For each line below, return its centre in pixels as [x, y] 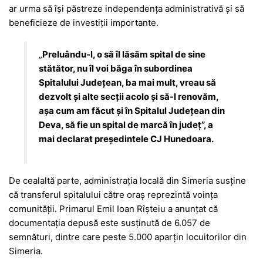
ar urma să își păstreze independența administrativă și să [127, 8]
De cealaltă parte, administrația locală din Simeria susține [127, 181]
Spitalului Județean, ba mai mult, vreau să [128, 82]
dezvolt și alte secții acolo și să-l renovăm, [129, 96]
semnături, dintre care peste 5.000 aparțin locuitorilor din [128, 237]
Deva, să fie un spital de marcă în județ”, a [126, 124]
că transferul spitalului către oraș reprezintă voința [113, 195]
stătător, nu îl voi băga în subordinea [116, 68]
